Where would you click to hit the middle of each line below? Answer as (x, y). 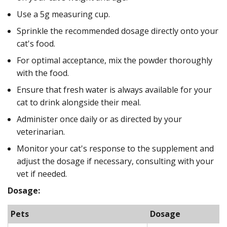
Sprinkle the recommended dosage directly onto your (118, 31)
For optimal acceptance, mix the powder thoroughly (115, 60)
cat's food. (36, 43)
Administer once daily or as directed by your (99, 119)
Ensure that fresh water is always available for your (114, 89)
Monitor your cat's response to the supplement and (115, 148)
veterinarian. (41, 131)
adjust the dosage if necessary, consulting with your (115, 161)
